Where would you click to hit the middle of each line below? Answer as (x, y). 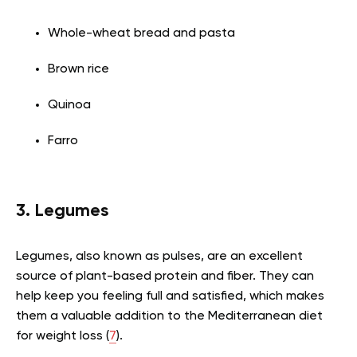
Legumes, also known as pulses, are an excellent (159, 257)
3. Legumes (62, 212)
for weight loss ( (63, 337)
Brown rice (78, 70)
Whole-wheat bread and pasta (141, 34)
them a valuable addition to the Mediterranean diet (169, 317)
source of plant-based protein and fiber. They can (165, 277)
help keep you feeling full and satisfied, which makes (170, 297)
